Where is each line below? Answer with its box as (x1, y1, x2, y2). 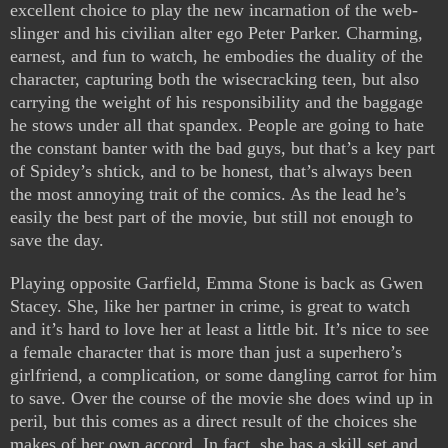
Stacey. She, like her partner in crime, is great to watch (10, 296, 410, 317)
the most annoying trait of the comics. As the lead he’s (10, 184, 406, 205)
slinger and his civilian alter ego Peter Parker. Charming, (10, 23, 423, 44)
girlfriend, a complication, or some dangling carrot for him (10, 365, 437, 386)
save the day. (10, 230, 104, 251)
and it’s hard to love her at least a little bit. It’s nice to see (10, 319, 429, 340)
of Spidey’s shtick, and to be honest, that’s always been (10, 161, 412, 182)
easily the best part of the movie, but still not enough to (10, 207, 413, 228)
